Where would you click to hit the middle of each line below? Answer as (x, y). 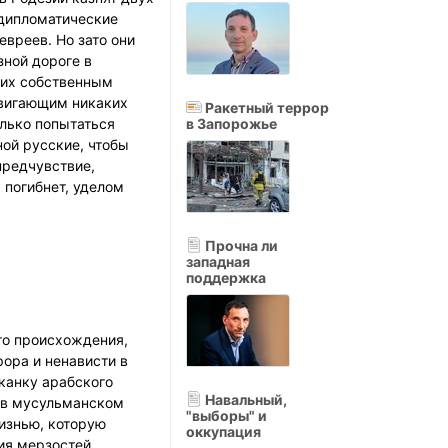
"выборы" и (226, 415)
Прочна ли (240, 245)
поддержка (226, 277)
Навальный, (244, 399)
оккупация (223, 431)
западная (218, 261)
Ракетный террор (265, 107)
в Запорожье (231, 123)
